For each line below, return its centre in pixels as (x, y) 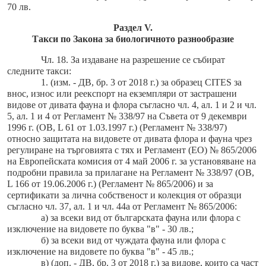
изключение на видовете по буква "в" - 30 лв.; (100, 229)
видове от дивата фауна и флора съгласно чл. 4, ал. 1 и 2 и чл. (132, 105)
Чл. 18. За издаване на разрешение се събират (133, 60)
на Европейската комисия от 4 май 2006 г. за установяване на (132, 161)
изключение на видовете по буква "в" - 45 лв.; (100, 252)
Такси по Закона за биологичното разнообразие (133, 39)
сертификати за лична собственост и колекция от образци (124, 195)
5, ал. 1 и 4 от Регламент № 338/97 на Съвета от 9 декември (127, 116)
